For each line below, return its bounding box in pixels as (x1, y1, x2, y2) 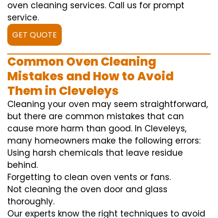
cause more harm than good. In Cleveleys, (7, 123, 186, 135)
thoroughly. (7, 196, 54, 208)
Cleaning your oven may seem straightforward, (7, 98, 208, 110)
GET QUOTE (12, 29, 57, 41)
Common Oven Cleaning (7, 54, 156, 70)
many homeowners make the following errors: (7, 135, 200, 147)
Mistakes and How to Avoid (7, 68, 174, 85)
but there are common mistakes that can (7, 110, 184, 123)
